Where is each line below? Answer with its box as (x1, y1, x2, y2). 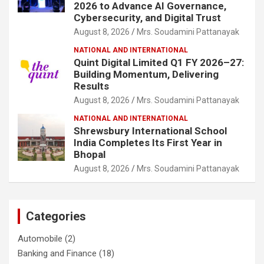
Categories (26, 209, 86, 223)
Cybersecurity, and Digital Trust (74, 11, 221, 24)
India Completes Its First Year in (74, 136, 222, 148)
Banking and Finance (18, 247, 97, 259)
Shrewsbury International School (74, 124, 227, 137)
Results (74, 80, 109, 92)
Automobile (18, 233, 62, 244)
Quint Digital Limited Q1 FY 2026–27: (74, 56, 244, 68)
